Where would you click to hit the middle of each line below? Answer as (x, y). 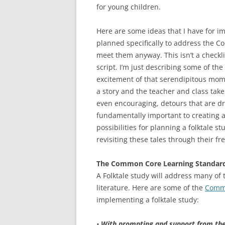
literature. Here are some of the (151, 188)
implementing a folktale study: (148, 200)
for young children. (129, 7)
